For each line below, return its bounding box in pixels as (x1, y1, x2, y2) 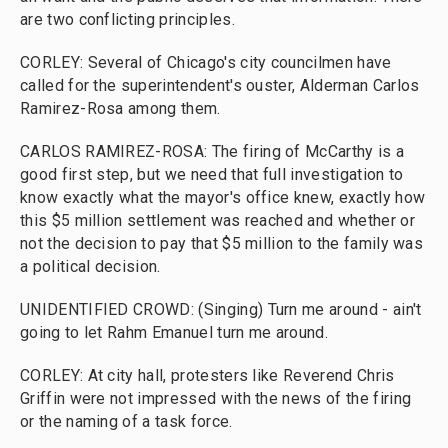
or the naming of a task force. (20, 412, 233, 431)
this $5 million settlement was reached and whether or (20, 211, 415, 230)
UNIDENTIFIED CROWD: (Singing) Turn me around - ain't (20, 300, 422, 319)
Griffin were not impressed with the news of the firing (20, 389, 412, 408)
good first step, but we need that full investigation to (20, 165, 404, 184)
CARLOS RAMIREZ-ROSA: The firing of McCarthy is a (20, 142, 405, 161)
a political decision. (20, 257, 161, 276)
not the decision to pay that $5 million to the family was (20, 234, 424, 253)
